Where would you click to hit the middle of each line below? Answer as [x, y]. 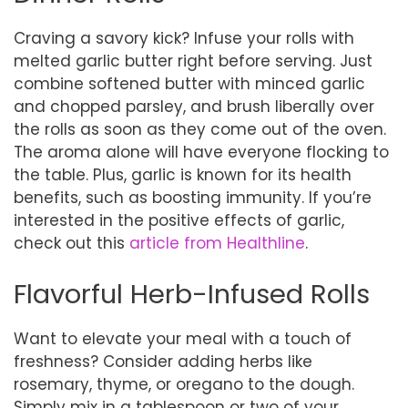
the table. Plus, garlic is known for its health [183, 175]
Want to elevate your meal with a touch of [183, 338]
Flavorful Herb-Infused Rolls [192, 294]
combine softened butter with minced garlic [189, 84]
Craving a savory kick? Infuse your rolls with [184, 38]
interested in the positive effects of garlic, [179, 220]
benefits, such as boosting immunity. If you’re [193, 198]
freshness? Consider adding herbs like [163, 361]
